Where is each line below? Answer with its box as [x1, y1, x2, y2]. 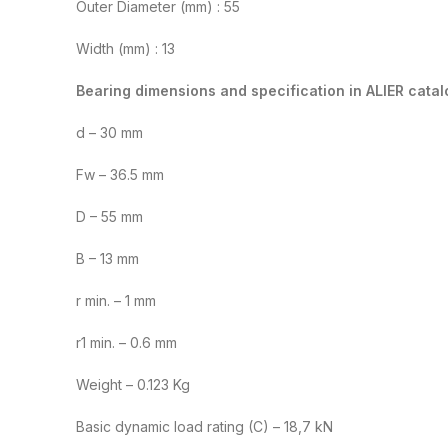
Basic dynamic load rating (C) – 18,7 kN [76, 418, 333, 436]
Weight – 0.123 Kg [76, 376, 190, 394]
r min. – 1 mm [76, 292, 156, 310]
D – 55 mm [76, 208, 143, 226]
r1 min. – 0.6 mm [76, 334, 177, 352]
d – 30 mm [76, 124, 143, 142]
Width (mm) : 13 [76, 40, 175, 58]
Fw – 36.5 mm [76, 166, 164, 184]
